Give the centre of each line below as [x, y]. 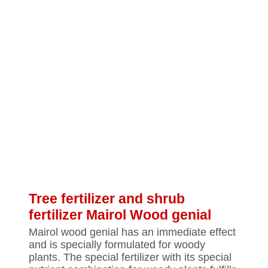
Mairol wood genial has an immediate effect [132, 232]
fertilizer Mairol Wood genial [120, 215]
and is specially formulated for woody [117, 245]
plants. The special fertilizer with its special [130, 257]
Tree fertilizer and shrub [107, 199]
